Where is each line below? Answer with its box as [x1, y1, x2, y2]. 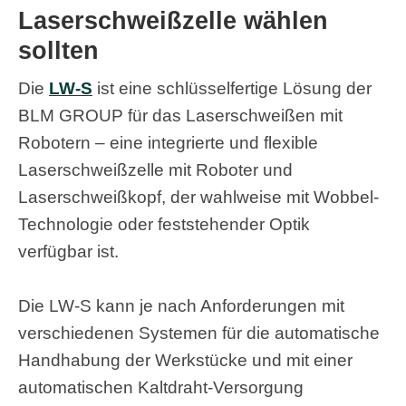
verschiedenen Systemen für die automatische [18, 324, 380, 343]
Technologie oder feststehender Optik [18, 215, 310, 235]
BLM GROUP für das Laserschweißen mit [18, 106, 343, 126]
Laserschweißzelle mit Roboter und [18, 160, 293, 180]
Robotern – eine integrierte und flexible [18, 133, 318, 153]
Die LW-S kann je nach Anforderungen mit [18, 296, 344, 316]
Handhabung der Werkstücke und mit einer [18, 351, 353, 371]
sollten [18, 37, 99, 65]
